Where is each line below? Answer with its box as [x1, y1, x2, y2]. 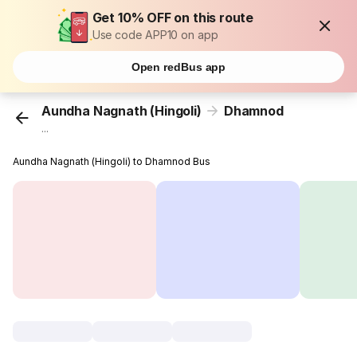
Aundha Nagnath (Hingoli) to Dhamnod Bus [13, 155, 211, 168]
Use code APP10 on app [92, 28, 218, 41]
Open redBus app [131, 61, 226, 73]
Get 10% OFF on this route [92, 10, 254, 25]
